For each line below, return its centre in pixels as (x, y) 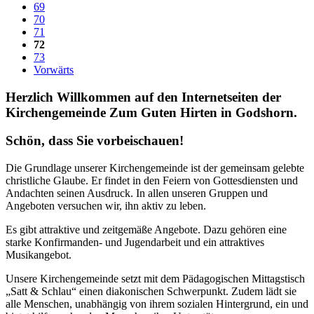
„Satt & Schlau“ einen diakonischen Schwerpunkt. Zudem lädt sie (151, 292)
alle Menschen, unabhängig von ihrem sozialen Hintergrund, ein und (157, 304)
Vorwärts (54, 69)
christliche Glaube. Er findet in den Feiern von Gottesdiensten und (152, 181)
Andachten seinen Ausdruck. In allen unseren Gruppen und (137, 193)
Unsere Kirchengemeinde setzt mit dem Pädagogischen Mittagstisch (155, 279)
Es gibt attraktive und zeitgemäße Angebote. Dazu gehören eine (146, 230)
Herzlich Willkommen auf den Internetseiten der (143, 97)
